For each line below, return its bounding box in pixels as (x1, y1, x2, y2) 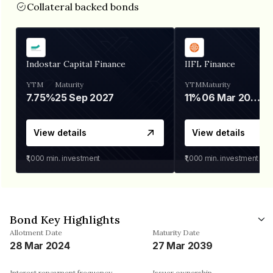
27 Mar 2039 (152, 239, 213, 252)
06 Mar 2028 (250, 91, 261, 104)
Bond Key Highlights (10, 212, 120, 227)
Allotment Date (10, 227, 62, 237)
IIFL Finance (185, 58, 235, 69)
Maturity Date (152, 227, 200, 237)
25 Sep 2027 (55, 91, 114, 104)
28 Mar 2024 (10, 239, 70, 252)
